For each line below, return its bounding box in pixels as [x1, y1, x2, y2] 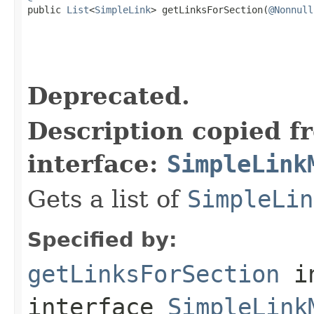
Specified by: [27, 227, 177, 252]
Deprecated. [27, 81, 190, 110]
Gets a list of [27, 184, 187, 213]
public [27, 4, 67, 15]
